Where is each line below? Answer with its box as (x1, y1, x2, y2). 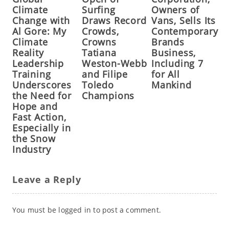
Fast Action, (12, 111, 66, 124)
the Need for (12, 89, 72, 102)
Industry (12, 143, 51, 156)
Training (12, 68, 51, 81)
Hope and (12, 100, 58, 113)
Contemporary (151, 25, 218, 38)
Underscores (12, 79, 72, 91)
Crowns (81, 36, 117, 49)
